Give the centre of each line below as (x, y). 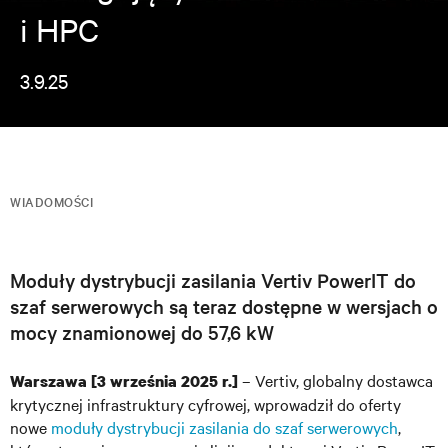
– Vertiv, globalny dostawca (335, 380)
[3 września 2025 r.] (162, 381)
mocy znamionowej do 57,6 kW (142, 332)
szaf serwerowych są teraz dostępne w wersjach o (224, 306)
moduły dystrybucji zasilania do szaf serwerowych (224, 427)
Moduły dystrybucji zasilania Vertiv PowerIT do (213, 280)
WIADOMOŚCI (51, 201)
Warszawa (48, 381)
